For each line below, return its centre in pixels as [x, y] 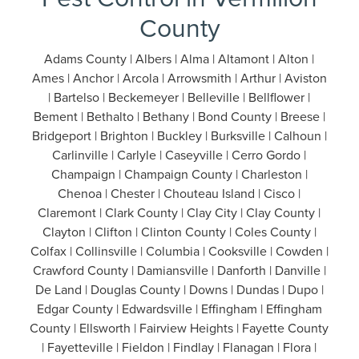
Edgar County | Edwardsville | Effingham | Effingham [179, 309]
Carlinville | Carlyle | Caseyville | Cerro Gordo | [179, 155]
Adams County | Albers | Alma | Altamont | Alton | [179, 59]
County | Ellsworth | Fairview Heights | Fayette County [179, 328]
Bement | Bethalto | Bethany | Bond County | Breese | [179, 117]
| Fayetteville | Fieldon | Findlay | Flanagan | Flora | [179, 347]
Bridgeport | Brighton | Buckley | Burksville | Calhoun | [179, 136]
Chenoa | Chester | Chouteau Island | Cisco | [179, 194]
